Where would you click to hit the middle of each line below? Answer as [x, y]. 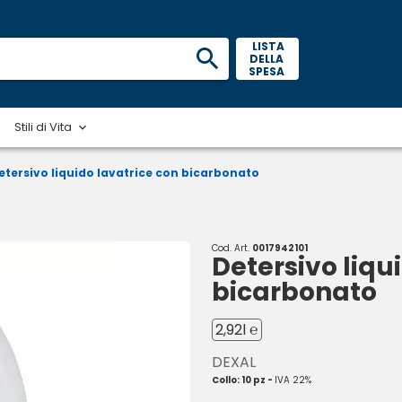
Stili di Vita [44, 127]
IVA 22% [293, 380]
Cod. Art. [232, 248]
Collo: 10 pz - [243, 380]
